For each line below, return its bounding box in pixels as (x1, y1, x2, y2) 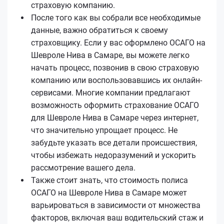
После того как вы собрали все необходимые (31, 12, 200, 22)
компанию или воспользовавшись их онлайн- (31, 75, 202, 85)
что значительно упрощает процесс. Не (31, 125, 177, 135)
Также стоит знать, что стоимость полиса (31, 175, 188, 185)
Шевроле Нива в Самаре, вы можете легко (31, 50, 189, 60)
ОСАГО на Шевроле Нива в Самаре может (31, 187, 187, 197)
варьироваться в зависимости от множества (31, 200, 200, 210)
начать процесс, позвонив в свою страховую (31, 62, 199, 72)
